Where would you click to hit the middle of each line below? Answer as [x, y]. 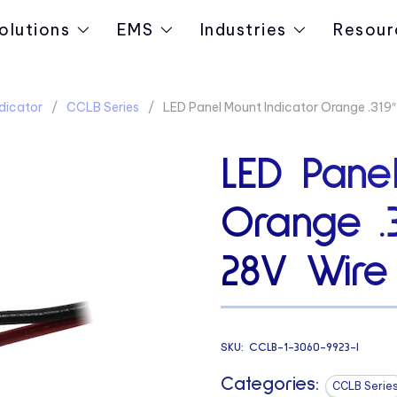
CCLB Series [102, 107]
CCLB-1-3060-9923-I [304, 347]
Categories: [269, 384]
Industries [244, 30]
